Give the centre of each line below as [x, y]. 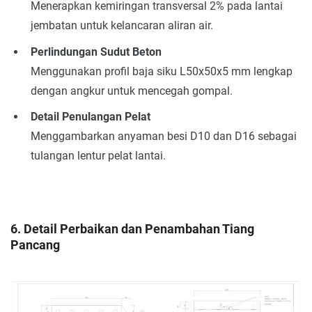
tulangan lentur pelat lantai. [98, 156]
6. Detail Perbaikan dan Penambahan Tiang [132, 229]
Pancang [35, 245]
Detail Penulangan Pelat [90, 117]
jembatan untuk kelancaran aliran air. [122, 25]
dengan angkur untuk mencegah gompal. [131, 91]
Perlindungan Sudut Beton [96, 52]
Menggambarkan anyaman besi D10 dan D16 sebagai [163, 136]
